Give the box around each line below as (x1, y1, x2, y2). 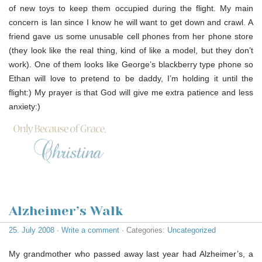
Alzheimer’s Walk (9, 203, 123, 218)
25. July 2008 (9, 225, 54, 235)
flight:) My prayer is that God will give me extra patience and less (9, 87, 253, 97)
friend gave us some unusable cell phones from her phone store (9, 31, 253, 41)
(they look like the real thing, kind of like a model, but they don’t (9, 45, 253, 55)
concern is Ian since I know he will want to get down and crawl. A (9, 17, 253, 27)
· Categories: (119, 225, 167, 235)
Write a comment (61, 225, 119, 235)
